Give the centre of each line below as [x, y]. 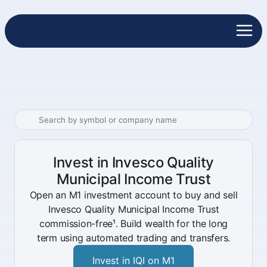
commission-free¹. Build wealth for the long [133, 223]
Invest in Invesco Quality [133, 162]
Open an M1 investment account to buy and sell [133, 195]
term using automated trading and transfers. [133, 238]
